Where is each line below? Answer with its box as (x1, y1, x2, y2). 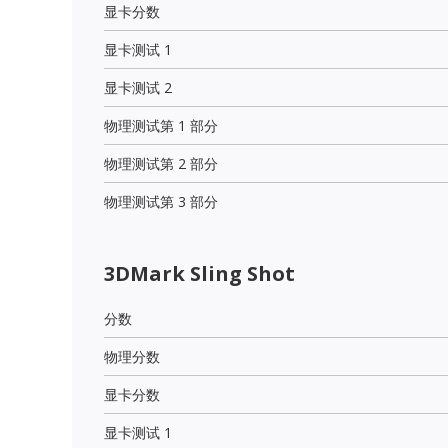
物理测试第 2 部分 (104, 153, 218, 173)
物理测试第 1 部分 (104, 115, 218, 135)
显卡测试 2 (104, 77, 172, 97)
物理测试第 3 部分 (104, 191, 218, 211)
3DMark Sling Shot (104, 259, 295, 287)
